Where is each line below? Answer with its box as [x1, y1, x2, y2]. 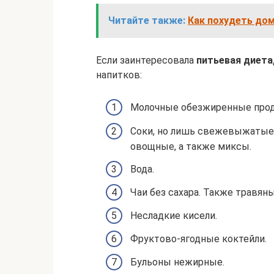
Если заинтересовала [96, 54, 196, 67]
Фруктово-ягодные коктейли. [130, 233, 267, 245]
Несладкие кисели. [130, 210, 217, 222]
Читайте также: [108, 15, 185, 27]
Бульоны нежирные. [130, 256, 224, 268]
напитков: [96, 69, 142, 81]
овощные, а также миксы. [130, 140, 251, 152]
